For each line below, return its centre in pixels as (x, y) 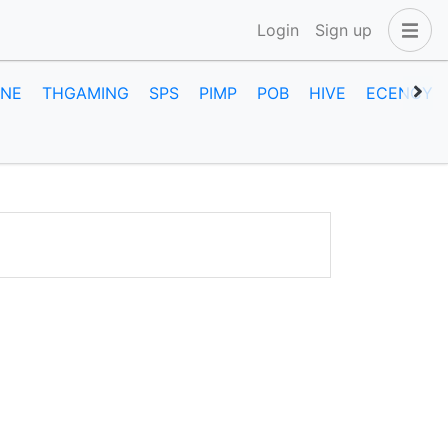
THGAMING (85, 93)
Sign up (343, 30)
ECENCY (399, 93)
